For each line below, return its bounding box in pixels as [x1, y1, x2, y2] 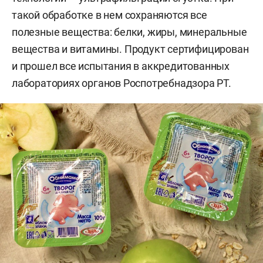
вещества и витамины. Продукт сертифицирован [12, 42, 249, 55]
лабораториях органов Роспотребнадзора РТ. [12, 76, 231, 89]
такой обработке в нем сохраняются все [12, 8, 207, 21]
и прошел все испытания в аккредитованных [12, 59, 230, 72]
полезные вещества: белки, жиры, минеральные [12, 25, 247, 38]
